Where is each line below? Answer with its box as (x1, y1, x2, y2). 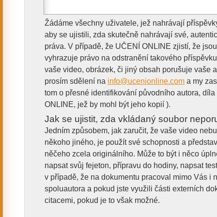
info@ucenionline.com (108, 77, 185, 85)
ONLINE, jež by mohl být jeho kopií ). (45, 100, 170, 108)
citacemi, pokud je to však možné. (45, 196, 160, 205)
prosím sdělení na (45, 77, 108, 85)
